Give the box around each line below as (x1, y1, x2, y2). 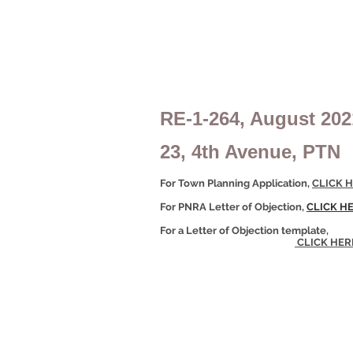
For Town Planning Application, (160, 177, 312, 189)
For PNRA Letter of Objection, (160, 201, 307, 213)
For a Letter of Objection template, (160, 225, 329, 236)
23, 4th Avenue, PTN (160, 141, 340, 162)
